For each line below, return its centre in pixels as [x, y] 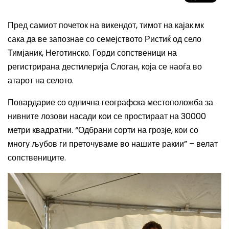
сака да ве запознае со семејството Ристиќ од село [105, 39]
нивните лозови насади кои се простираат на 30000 [107, 116]
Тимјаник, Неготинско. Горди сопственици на [92, 53]
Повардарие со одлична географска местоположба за [110, 102]
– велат [202, 144]
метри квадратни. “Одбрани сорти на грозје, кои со [103, 130]
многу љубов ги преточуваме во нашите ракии [96, 144]
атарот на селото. [41, 81]
